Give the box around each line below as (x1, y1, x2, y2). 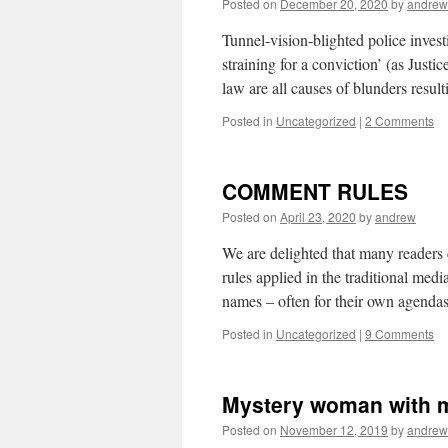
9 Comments (365, 325, 434, 342)
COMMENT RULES (222, 176, 408, 206)
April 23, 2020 (280, 208, 356, 225)
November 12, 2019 (280, 421, 388, 438)
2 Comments (365, 112, 434, 129)
